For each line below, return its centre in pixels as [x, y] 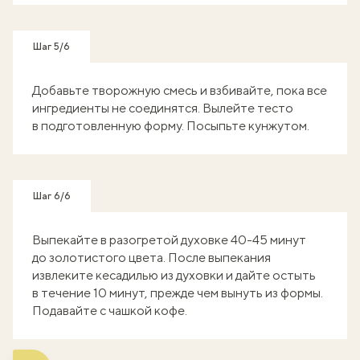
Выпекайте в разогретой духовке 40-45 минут [169, 240]
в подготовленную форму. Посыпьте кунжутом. [171, 126]
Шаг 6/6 [52, 196]
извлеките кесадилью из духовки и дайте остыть [174, 275]
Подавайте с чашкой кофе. [110, 311]
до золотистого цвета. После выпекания [151, 258]
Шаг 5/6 [51, 47]
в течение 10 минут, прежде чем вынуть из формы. [178, 293]
